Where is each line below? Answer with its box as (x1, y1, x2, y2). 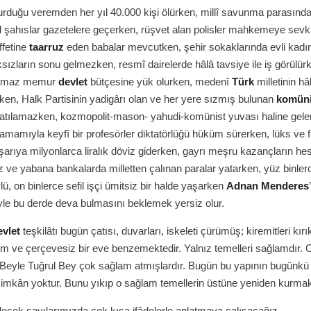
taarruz (29, 41, 64, 53)
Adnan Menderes (226, 180, 309, 192)
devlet (58, 76, 87, 87)
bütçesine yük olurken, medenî (87, 76, 232, 87)
